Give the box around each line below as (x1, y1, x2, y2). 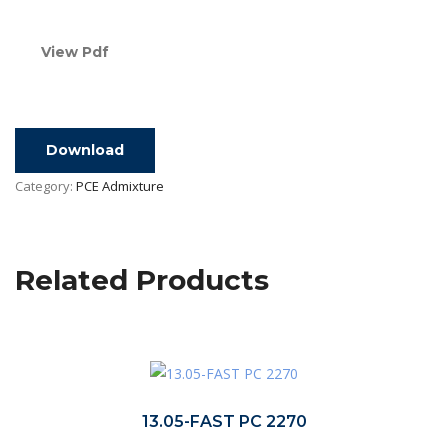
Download (46, 140, 124, 159)
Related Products (15, 262, 269, 297)
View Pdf (41, 42, 109, 61)
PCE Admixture (76, 176, 164, 195)
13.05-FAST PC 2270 (141, 411, 307, 431)
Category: (15, 176, 76, 195)
